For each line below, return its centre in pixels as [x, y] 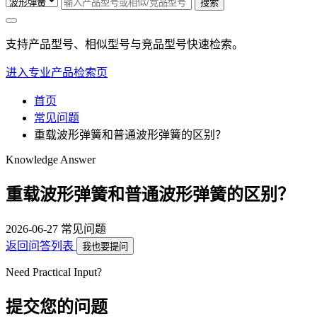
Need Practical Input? [54, 272]
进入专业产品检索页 [57, 73]
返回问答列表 [41, 246]
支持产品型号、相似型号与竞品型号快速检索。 [125, 45]
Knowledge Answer [51, 160]
